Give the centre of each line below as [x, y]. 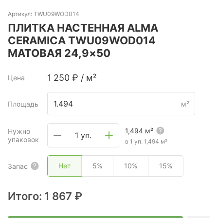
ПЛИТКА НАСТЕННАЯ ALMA [83, 28]
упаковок [23, 139]
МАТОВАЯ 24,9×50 [59, 53]
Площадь [23, 104]
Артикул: [21, 14]
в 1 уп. [134, 141]
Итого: [26, 196]
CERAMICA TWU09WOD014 [82, 40]
